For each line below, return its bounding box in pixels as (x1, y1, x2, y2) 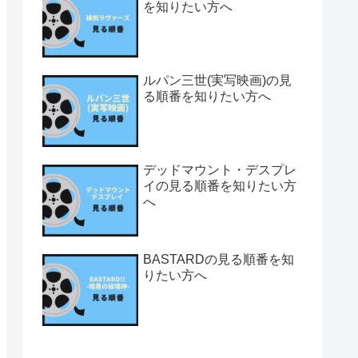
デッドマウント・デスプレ (143, 162, 296, 177)
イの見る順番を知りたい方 (143, 178, 296, 193)
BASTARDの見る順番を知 (143, 252, 294, 266)
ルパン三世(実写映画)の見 (143, 73, 292, 87)
